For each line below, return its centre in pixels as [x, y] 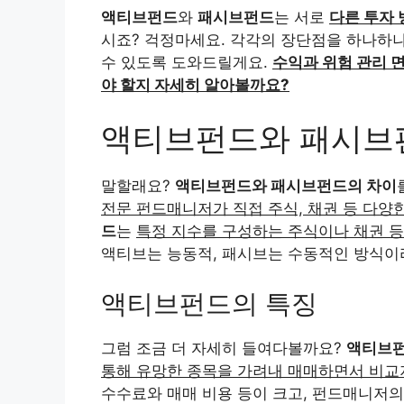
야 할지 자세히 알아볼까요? [195, 84]
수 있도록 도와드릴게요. [187, 62]
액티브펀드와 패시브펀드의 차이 [286, 186]
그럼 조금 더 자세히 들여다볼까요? [224, 348]
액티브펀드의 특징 [209, 303]
